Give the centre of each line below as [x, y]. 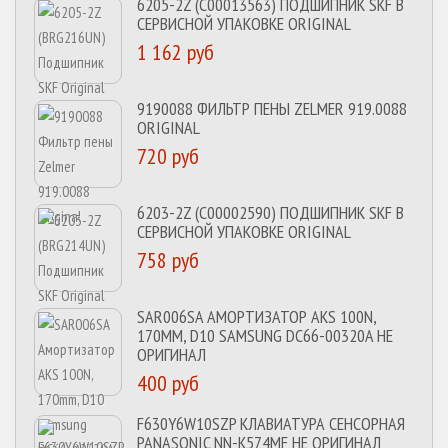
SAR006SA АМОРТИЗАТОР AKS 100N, [256, 316]
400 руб [168, 383]
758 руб [168, 260]
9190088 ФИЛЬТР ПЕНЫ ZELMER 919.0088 [272, 108]
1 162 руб [175, 52]
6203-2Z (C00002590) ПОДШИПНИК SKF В [270, 212]
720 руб [168, 156]
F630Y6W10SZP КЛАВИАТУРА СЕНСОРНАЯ [271, 423]
